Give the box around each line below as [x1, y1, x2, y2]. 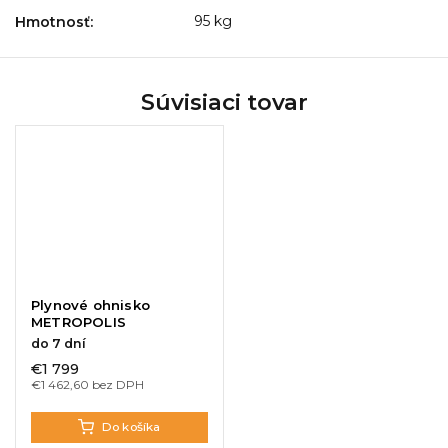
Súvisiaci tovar [140, 88, 308, 117]
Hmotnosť [15, 13, 90, 32]
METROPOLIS [31, 313, 126, 330]
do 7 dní [31, 335, 86, 351]
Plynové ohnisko [31, 296, 150, 313]
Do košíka [101, 418, 161, 434]
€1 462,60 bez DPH [31, 376, 144, 392]
